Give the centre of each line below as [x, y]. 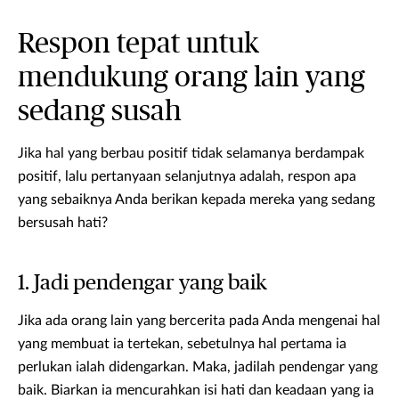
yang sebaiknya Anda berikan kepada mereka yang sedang [196, 200]
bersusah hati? [63, 223]
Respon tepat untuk [138, 44]
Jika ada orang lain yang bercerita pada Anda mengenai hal [199, 321]
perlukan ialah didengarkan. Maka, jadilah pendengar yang [198, 367]
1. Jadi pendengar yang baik [142, 284]
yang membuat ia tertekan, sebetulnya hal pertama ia [182, 344]
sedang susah [100, 112]
